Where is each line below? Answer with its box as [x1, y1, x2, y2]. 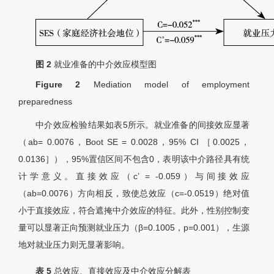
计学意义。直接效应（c [18, 171, 138, 182]
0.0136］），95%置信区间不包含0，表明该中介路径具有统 [18, 154, 250, 165]
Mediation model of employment [93, 80, 250, 90]
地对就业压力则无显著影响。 [18, 240, 130, 250]
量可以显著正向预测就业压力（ [18, 223, 138, 233]
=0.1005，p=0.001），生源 [143, 223, 250, 233]
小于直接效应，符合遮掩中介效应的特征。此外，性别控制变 [18, 206, 250, 216]
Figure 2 [35, 80, 94, 90]
